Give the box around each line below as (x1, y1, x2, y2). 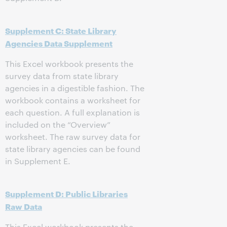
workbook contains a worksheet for (5, 95, 140, 105)
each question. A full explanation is (5, 107, 140, 118)
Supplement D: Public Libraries (5, 187, 128, 199)
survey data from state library (5, 70, 119, 81)
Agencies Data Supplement (5, 37, 112, 49)
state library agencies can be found (5, 143, 140, 154)
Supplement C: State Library (5, 24, 117, 36)
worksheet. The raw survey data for (5, 131, 140, 142)
